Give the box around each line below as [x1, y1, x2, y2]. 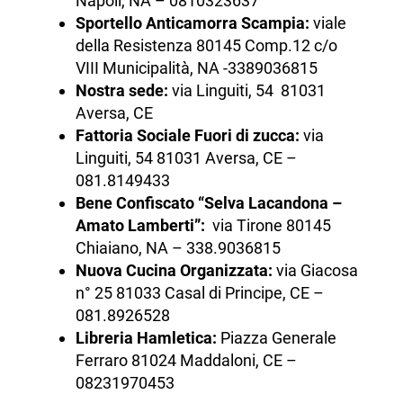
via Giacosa [275, 261, 358, 281]
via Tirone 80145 [204, 216, 331, 236]
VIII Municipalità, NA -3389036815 [75, 58, 318, 78]
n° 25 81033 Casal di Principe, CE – [75, 283, 324, 303]
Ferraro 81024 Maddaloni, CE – [75, 351, 297, 371]
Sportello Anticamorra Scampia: [75, 13, 313, 33]
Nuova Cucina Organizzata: [75, 261, 276, 281]
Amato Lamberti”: [75, 216, 205, 236]
